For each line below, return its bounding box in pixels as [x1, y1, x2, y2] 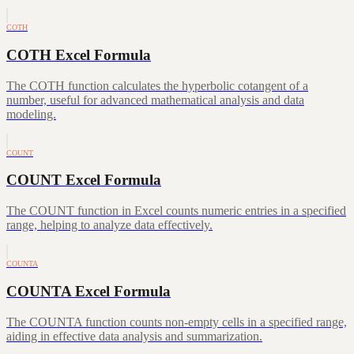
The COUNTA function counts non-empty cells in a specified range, [6, 314, 347, 329]
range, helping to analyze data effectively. [6, 218, 213, 232]
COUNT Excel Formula [6, 171, 161, 189]
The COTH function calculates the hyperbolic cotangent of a [6, 78, 308, 92]
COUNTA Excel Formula [6, 282, 171, 299]
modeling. [6, 107, 56, 121]
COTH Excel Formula [6, 46, 151, 63]
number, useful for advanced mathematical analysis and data [6, 92, 304, 107]
